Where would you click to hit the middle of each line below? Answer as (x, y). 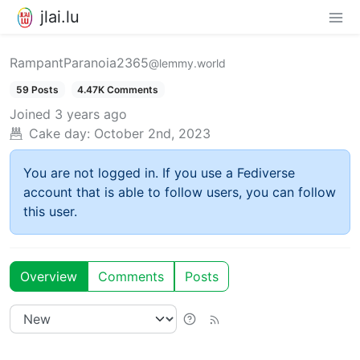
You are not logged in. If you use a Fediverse (159, 172)
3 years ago (91, 114)
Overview (49, 276)
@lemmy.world (187, 63)
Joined (30, 114)
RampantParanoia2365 (79, 62)
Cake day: (59, 133)
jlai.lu (60, 16)
